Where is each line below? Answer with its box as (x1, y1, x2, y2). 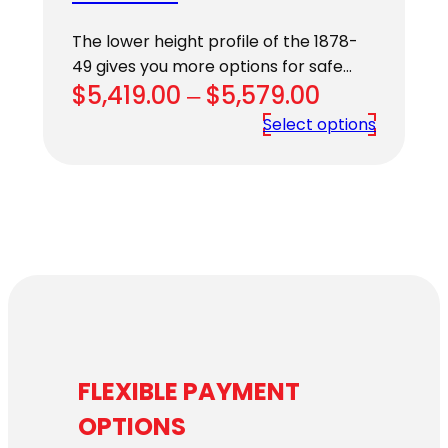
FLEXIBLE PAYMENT (78, 375, 300, 409)
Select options (263, 112, 376, 136)
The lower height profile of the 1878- (72, 29, 358, 53)
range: (319, 111, 398, 145)
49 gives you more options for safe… (72, 54, 352, 78)
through (319, 179, 419, 213)
